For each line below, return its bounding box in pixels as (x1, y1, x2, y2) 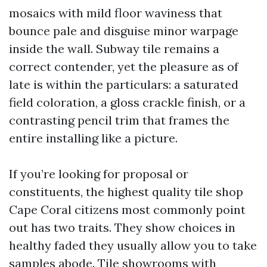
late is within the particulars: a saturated (9, 77, 238, 92)
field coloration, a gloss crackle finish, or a (9, 95, 246, 110)
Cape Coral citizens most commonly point (9, 202, 246, 217)
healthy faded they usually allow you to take (9, 238, 257, 253)
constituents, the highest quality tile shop (9, 184, 243, 199)
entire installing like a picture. (9, 131, 178, 145)
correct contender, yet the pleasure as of (9, 59, 238, 74)
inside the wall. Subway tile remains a (9, 41, 219, 56)
